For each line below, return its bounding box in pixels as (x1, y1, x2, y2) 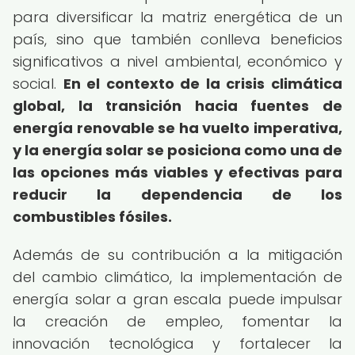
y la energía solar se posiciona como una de (13, 140, 342, 160)
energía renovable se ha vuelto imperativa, (13, 118, 342, 138)
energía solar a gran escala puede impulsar (13, 289, 342, 309)
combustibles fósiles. (13, 207, 172, 227)
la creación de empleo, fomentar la (13, 311, 342, 331)
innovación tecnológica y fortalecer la (13, 334, 342, 353)
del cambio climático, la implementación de (13, 267, 342, 287)
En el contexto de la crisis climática (63, 74, 343, 94)
